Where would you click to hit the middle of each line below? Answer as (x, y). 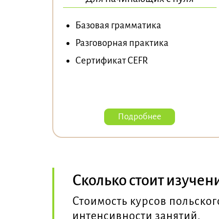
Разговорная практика (122, 43)
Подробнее (140, 116)
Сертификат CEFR (112, 60)
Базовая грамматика (118, 25)
